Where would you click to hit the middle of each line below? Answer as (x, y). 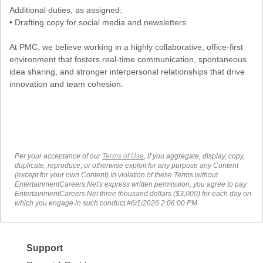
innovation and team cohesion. (66, 84)
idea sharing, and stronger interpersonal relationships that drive (127, 71)
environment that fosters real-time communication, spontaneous (128, 59)
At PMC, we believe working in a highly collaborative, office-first (126, 47)
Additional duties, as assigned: (66, 10)
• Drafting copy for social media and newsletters (98, 22)
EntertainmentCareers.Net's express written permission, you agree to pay (131, 184)
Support (44, 248)
